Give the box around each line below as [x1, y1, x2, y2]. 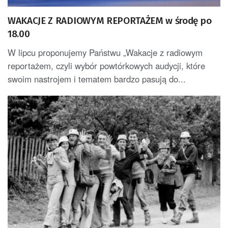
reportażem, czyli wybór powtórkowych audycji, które [8, 59, 205, 72]
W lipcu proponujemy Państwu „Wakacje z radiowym [8, 46, 203, 59]
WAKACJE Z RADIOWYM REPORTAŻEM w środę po [8, 14, 212, 26]
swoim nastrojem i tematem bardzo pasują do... [8, 72, 186, 85]
